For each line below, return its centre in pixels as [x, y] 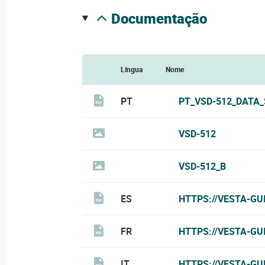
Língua [131, 69]
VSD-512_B [202, 166]
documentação [164, 18]
